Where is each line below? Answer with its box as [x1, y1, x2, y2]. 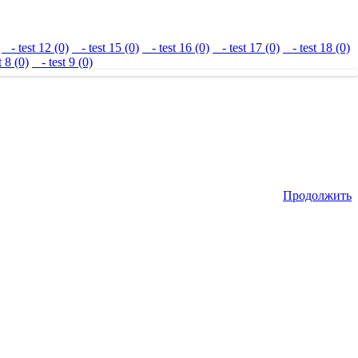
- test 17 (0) [213, 40, 280, 54]
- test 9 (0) [32, 54, 93, 69]
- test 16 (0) [142, 40, 209, 54]
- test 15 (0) [72, 40, 139, 54]
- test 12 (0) [2, 40, 69, 54]
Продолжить [283, 188, 352, 202]
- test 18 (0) [283, 40, 350, 54]
